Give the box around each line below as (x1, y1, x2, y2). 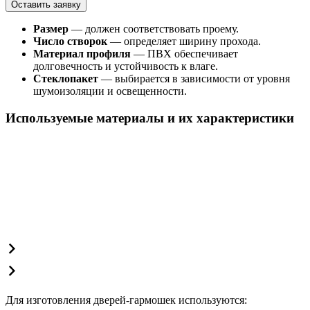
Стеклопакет (33, 73, 98, 85)
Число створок (33, 35, 107, 48)
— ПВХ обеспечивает (131, 48, 238, 60)
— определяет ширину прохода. (107, 35, 261, 48)
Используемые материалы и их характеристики (6, 111, 294, 125)
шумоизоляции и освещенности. (33, 85, 187, 98)
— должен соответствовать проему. (69, 23, 239, 35)
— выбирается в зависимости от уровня (98, 73, 290, 85)
